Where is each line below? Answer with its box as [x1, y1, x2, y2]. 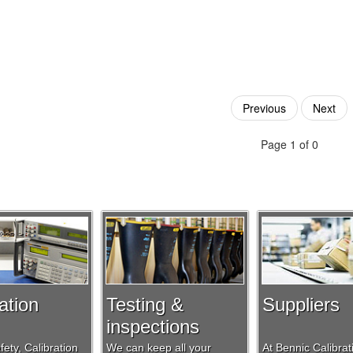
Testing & [106, 294, 184, 315]
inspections [106, 316, 199, 337]
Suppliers [262, 294, 340, 315]
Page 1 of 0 [260, 136, 318, 152]
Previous [243, 100, 286, 116]
